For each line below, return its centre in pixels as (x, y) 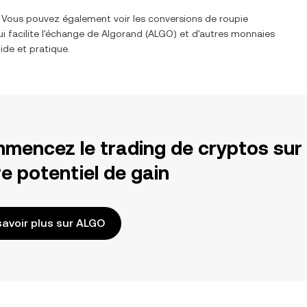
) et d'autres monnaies (224, 34)
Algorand (122, 34)
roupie (234, 19)
